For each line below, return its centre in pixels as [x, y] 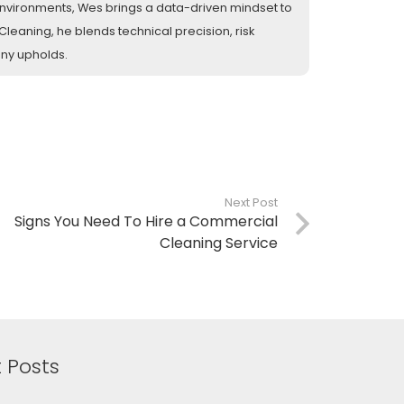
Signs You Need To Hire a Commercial [146, 221]
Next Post [251, 202]
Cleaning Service [218, 243]
